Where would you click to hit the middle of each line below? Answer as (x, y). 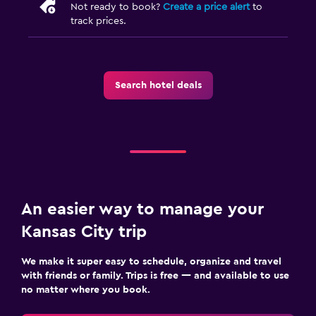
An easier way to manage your (142, 209)
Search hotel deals (158, 85)
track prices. (98, 21)
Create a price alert (206, 7)
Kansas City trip (84, 232)
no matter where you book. (86, 290)
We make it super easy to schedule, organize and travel (151, 261)
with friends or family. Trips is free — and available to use (155, 275)
